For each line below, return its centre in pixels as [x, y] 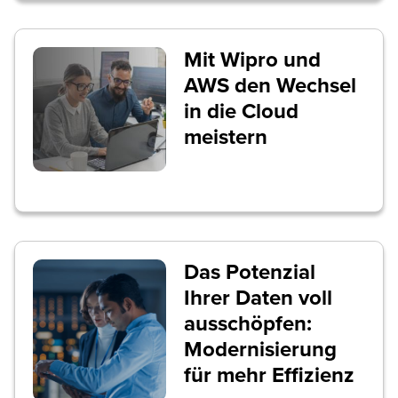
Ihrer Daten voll [258, 298]
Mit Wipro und [252, 60]
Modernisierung [260, 350]
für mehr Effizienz [269, 375]
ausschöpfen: [247, 324]
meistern [225, 137]
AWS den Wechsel [270, 86]
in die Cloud [241, 111]
